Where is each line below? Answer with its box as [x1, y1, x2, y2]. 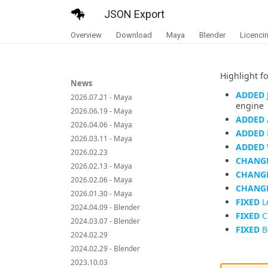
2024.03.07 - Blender [71, 216, 140, 226]
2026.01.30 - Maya [71, 188, 132, 199]
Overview [71, 31, 102, 39]
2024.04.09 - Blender [71, 202, 140, 212]
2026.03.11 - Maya [71, 133, 132, 144]
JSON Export [104, 8, 165, 20]
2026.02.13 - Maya [71, 161, 132, 171]
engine [236, 100, 264, 111]
